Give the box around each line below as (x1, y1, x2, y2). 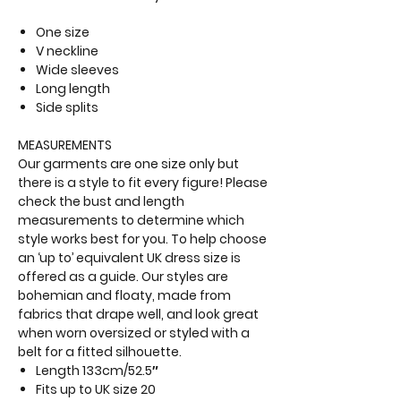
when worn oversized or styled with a (18, 324, 250, 343)
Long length (36, 80, 110, 98)
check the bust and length (18, 192, 184, 211)
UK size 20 (92, 380, 156, 399)
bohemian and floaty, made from (18, 286, 231, 305)
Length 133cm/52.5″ (36, 362, 158, 380)
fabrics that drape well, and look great (18, 305, 259, 324)
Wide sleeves (36, 61, 119, 80)
